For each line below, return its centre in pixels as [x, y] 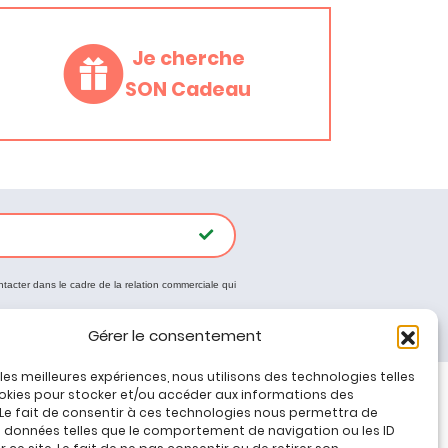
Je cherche [188, 58]
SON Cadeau [188, 89]
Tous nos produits [142, 423]
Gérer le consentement [174, 335]
